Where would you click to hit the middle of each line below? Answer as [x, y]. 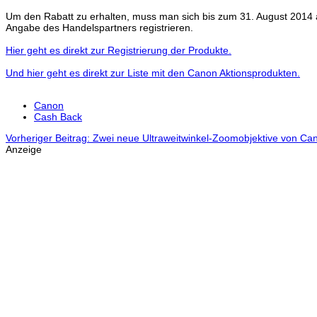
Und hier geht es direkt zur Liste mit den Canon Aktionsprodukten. [153, 73]
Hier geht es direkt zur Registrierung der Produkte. [119, 51]
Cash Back [58, 117]
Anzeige [24, 150]
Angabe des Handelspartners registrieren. [99, 28]
